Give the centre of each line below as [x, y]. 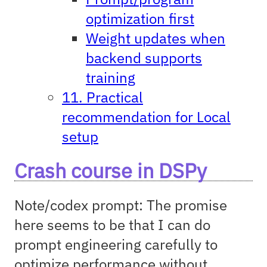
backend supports [144, 58]
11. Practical [103, 97]
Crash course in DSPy [111, 170]
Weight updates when [156, 38]
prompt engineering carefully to [116, 244]
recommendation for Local [146, 117]
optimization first [140, 18]
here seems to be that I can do [112, 224]
